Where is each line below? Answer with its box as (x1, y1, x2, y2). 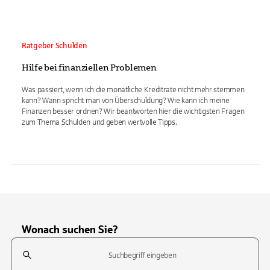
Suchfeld (10, 239, 45, 249)
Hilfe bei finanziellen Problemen (22, 63, 157, 72)
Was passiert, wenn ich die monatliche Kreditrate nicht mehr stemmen (22, 86, 245, 94)
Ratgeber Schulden (22, 42, 87, 50)
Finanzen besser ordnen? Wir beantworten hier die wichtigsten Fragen (22, 107, 245, 116)
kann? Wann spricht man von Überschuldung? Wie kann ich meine (22, 96, 230, 105)
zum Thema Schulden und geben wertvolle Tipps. (22, 118, 177, 127)
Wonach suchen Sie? (22, 224, 118, 236)
